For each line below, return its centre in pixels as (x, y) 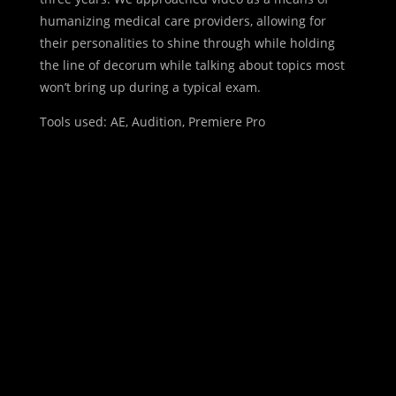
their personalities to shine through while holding (187, 42)
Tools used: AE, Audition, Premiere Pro (152, 121)
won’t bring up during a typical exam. (150, 87)
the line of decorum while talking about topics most (192, 65)
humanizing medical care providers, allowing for (183, 20)
